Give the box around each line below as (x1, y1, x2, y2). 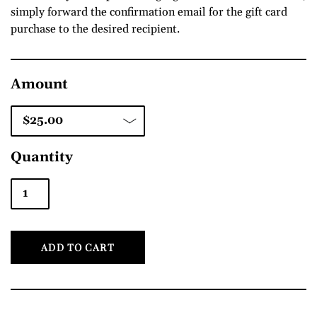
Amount (11, 75, 68, 93)
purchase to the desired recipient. (11, 21, 183, 36)
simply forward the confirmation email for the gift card (11, 4, 287, 19)
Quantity (11, 148, 73, 166)
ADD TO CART (41, 240, 115, 254)
